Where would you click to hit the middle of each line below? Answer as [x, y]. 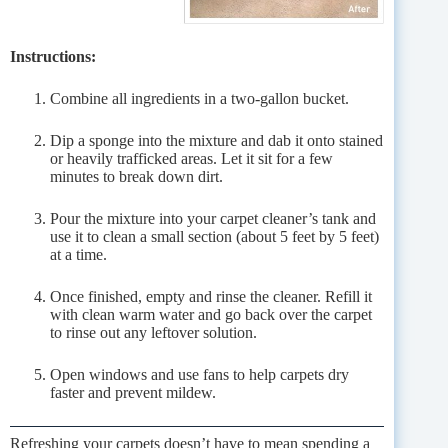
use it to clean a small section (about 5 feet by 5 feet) [214, 236]
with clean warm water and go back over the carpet [211, 314]
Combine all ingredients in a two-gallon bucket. [199, 98]
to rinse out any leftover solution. [153, 332]
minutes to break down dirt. [136, 176]
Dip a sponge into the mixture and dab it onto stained [216, 140]
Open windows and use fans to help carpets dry [199, 374]
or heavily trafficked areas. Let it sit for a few [191, 158]
